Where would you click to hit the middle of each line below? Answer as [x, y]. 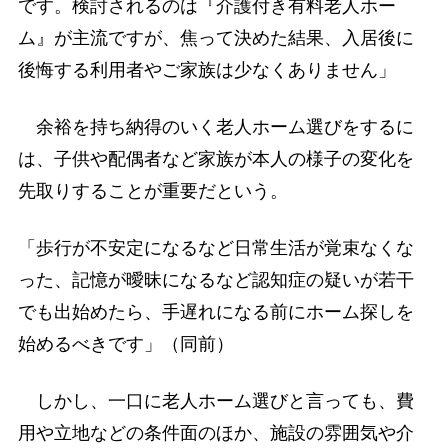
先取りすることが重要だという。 [152, 190]
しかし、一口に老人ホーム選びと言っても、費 [215, 401]
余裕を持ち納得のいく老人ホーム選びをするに [215, 126]
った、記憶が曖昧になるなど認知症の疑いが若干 [215, 279]
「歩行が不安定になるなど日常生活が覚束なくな [215, 247]
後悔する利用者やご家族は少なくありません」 [206, 69]
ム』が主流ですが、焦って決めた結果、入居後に [215, 37]
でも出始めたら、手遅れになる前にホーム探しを [215, 311]
